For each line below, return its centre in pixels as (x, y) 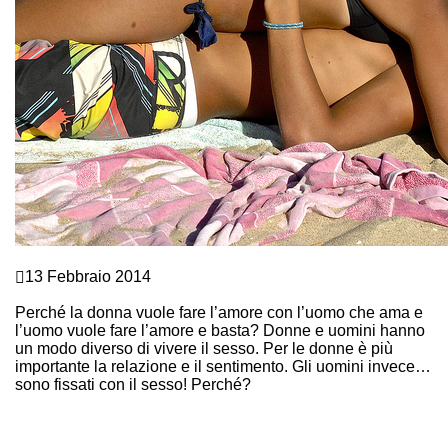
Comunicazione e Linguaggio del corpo (154, 258)
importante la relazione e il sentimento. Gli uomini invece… (223, 366)
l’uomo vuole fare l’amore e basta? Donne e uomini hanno (220, 330)
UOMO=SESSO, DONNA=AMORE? (145, 294)
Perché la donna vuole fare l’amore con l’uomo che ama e (219, 312)
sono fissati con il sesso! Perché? (133, 384)
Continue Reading (80, 402)
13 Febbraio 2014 (88, 276)
